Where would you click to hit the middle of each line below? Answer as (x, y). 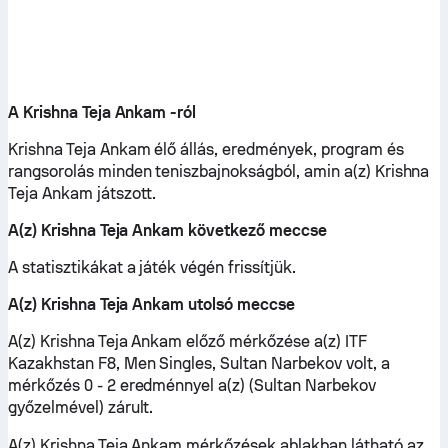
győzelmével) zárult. (81, 407)
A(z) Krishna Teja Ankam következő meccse (167, 230)
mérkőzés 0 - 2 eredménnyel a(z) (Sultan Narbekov (192, 385)
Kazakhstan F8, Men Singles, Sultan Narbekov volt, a (199, 363)
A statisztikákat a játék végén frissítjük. (152, 267)
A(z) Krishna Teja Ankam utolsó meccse (151, 304)
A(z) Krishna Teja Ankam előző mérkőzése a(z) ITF (187, 341)
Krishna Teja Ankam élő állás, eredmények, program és (206, 149)
